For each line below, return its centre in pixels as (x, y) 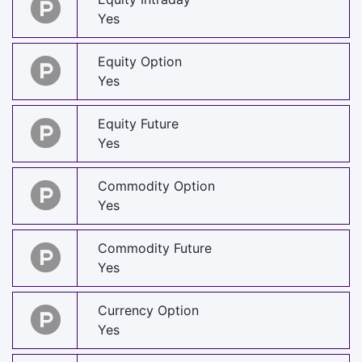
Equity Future (138, 124)
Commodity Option (156, 186)
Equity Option (140, 62)
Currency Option (148, 311)
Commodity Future (155, 248)
